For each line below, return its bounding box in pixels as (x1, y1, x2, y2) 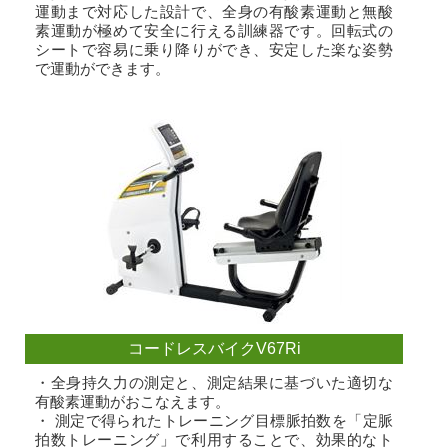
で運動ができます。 (35, 60, 170, 78)
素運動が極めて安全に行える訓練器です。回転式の (35, 22, 393, 40)
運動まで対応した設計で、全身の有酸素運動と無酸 (35, 3, 393, 21)
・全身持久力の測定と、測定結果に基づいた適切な (35, 374, 393, 392)
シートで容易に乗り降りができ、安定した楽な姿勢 (35, 41, 393, 59)
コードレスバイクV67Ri (127, 340, 301, 358)
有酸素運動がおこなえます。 (35, 393, 230, 411)
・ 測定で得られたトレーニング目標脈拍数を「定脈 (35, 412, 393, 430)
